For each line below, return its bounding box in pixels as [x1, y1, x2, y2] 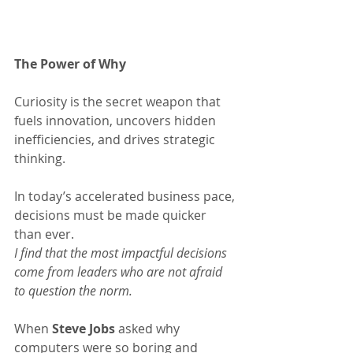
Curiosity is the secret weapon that [14, 93, 224, 111]
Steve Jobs [52, 320, 115, 338]
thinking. [14, 150, 65, 168]
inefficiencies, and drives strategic [14, 131, 218, 149]
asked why [115, 320, 183, 338]
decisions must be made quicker [14, 206, 210, 225]
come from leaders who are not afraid [14, 263, 225, 281]
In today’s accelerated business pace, [14, 188, 238, 206]
